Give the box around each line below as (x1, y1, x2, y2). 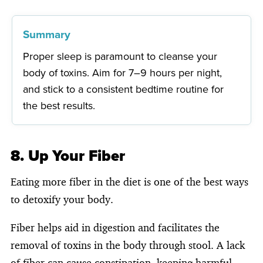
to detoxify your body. (11, 192, 113, 205)
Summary (23, 25, 71, 43)
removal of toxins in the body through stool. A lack (11, 238, 245, 251)
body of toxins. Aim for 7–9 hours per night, (23, 65, 222, 80)
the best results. (23, 97, 96, 113)
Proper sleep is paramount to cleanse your (23, 48, 218, 64)
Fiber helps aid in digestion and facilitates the (11, 220, 220, 234)
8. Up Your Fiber (11, 144, 125, 167)
